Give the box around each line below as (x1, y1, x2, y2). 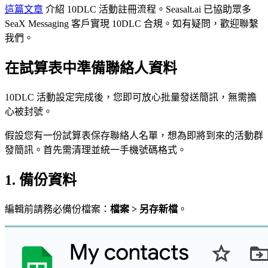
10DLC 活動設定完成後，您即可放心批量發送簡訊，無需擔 (5, 92, 257, 102)
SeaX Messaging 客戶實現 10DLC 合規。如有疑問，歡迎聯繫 (5, 19, 258, 29)
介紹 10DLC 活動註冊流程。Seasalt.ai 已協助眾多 (43, 4, 251, 15)
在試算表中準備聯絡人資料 (5, 60, 177, 76)
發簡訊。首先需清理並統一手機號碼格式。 (5, 144, 187, 155)
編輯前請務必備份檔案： (5, 203, 110, 214)
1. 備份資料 (5, 172, 77, 188)
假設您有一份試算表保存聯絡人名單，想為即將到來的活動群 (5, 130, 263, 141)
